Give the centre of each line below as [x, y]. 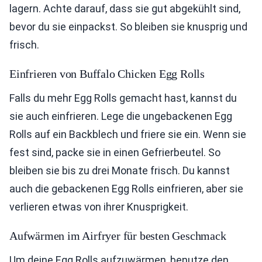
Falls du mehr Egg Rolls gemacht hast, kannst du [123, 98]
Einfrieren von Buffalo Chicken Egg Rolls [107, 74]
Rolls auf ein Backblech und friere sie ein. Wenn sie [128, 135]
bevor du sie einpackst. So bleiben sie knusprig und [128, 27]
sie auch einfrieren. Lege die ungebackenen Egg [121, 116]
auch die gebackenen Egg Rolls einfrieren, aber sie [126, 189]
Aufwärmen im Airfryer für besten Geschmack [118, 236]
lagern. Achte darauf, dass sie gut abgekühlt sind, [125, 9]
